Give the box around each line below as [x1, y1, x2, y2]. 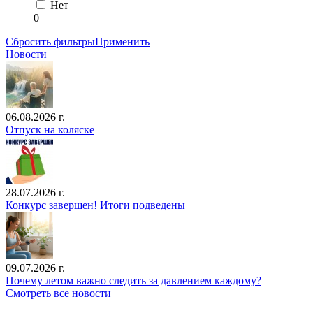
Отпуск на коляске [6, 124, 94, 136]
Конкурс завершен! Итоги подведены [6, 199, 185, 211]
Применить [95, 36, 150, 48]
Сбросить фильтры [6, 36, 95, 48]
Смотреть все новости [6, 287, 111, 299]
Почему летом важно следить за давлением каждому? [6, 275, 261, 286]
